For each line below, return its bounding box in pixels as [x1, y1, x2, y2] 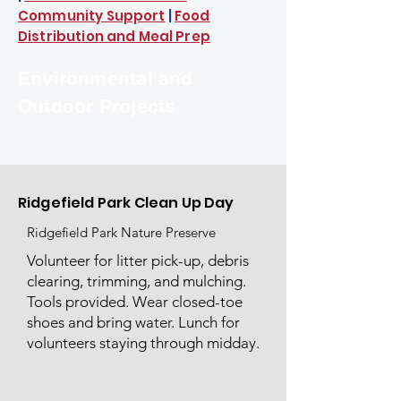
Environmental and [18, 67, 193, 90]
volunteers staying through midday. [27, 334, 260, 352]
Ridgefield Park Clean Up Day [18, 192, 235, 213]
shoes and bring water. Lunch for [27, 313, 240, 331]
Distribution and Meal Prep [18, 27, 210, 46]
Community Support [18, 6, 166, 25]
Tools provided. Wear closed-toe [27, 293, 243, 311]
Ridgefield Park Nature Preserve [27, 224, 216, 241]
